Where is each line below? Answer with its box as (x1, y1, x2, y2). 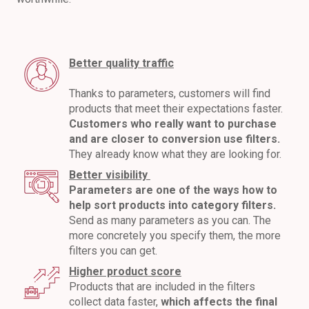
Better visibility (69, 168, 150, 181)
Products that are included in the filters (69, 279, 255, 293)
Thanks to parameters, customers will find (69, 86, 270, 100)
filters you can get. (69, 243, 157, 257)
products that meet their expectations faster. (69, 101, 283, 115)
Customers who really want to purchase (69, 117, 277, 130)
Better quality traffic (69, 56, 174, 70)
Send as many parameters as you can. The (69, 213, 271, 227)
